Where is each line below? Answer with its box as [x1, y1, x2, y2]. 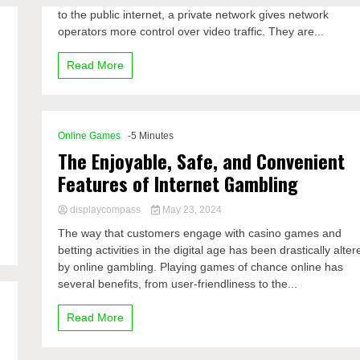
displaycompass [67, 204, 144, 215]
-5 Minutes [128, 130, 174, 141]
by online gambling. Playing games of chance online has [58, 260, 344, 273]
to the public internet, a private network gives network [58, 8, 329, 21]
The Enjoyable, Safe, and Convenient [58, 146, 346, 175]
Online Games [58, 130, 121, 141]
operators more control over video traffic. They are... [58, 25, 325, 38]
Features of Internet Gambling [58, 169, 299, 198]
